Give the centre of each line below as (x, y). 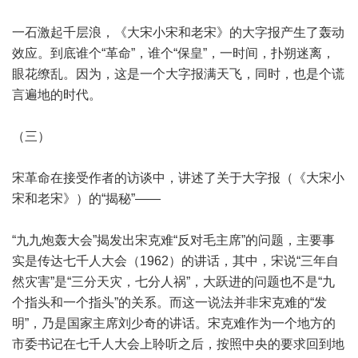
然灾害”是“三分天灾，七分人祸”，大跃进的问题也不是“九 (173, 282)
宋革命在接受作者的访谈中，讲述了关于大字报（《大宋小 (178, 178)
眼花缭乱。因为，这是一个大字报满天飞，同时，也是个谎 (178, 74)
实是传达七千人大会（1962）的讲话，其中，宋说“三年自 (175, 261)
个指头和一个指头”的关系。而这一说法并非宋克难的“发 (169, 302)
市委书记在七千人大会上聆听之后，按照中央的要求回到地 (178, 344)
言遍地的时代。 (57, 95)
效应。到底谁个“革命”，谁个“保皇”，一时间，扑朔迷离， (173, 53)
